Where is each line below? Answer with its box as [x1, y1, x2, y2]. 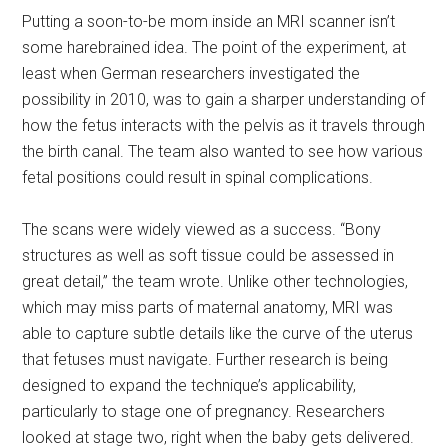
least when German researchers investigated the [22, 63, 361, 83]
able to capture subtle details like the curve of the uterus [22, 323, 414, 343]
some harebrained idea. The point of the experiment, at [22, 37, 407, 57]
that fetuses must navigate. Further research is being [22, 349, 389, 369]
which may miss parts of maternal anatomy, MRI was [22, 297, 394, 317]
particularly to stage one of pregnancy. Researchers [22, 401, 386, 421]
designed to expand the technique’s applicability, [22, 375, 357, 395]
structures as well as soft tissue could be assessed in [22, 245, 395, 265]
